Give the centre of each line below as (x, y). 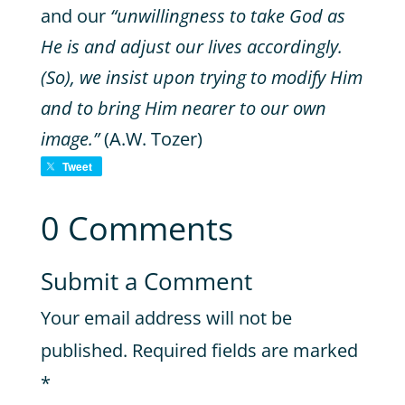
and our (75, 16)
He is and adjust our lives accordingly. (191, 47)
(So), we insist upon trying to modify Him (201, 77)
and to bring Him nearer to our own (183, 108)
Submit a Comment (146, 281)
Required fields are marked (245, 350)
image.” (72, 139)
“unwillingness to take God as (227, 16)
